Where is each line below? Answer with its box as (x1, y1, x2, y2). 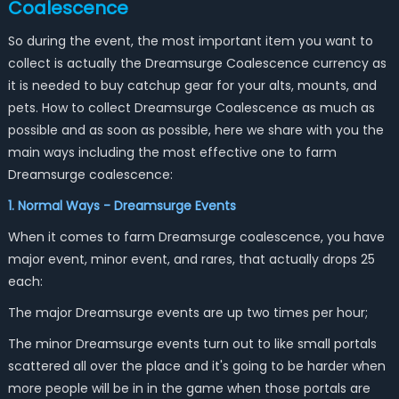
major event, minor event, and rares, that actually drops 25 (7, 250, 375, 268)
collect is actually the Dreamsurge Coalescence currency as (7, 54, 387, 72)
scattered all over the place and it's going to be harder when (7, 357, 386, 375)
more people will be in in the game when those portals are (7, 379, 370, 397)
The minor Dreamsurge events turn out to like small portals (7, 335, 377, 353)
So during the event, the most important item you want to (7, 32, 373, 50)
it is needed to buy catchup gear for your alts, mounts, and (7, 77, 377, 94)
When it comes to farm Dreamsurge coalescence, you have (7, 228, 385, 246)
